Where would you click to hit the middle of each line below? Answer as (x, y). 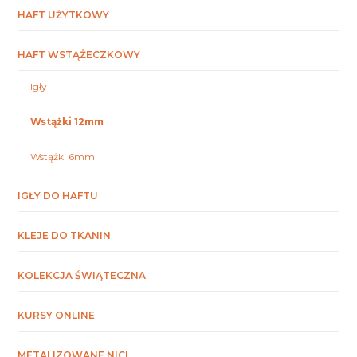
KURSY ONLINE (57, 316)
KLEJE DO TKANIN (65, 236)
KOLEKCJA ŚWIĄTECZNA (82, 276)
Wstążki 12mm (67, 122)
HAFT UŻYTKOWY (64, 15)
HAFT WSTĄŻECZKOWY (79, 55)
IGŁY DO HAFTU (58, 196)
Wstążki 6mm (63, 157)
